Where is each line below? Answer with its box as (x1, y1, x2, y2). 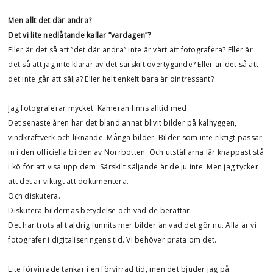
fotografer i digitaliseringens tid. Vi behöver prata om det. (8, 235, 217, 245)
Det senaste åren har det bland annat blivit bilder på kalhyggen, (8, 118, 237, 128)
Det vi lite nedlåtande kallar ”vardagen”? (8, 30, 151, 40)
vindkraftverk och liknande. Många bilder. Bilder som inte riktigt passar (8, 132, 263, 143)
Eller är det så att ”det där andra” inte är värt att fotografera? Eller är (8, 44, 253, 55)
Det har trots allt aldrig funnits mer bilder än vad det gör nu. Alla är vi (8, 220, 257, 230)
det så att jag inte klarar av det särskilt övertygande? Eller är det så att (8, 59, 259, 69)
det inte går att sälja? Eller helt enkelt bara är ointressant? (8, 74, 214, 84)
